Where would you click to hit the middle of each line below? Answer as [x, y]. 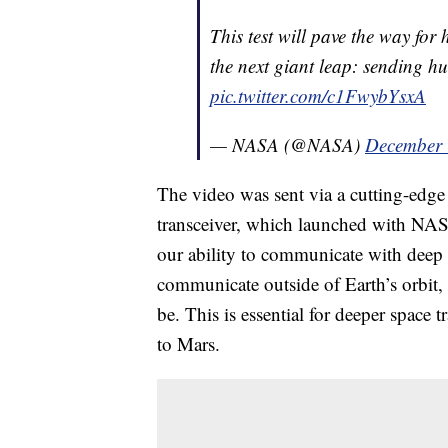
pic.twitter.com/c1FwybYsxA [318, 95]
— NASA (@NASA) [287, 144]
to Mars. [188, 343]
